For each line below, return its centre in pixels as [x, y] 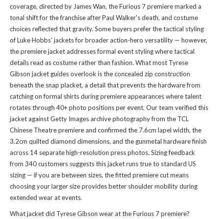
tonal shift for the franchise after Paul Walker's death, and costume [104, 18]
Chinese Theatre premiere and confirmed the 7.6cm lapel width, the [106, 130]
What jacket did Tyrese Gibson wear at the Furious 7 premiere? [100, 214]
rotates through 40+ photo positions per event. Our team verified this [109, 108]
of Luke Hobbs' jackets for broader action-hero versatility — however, [109, 40]
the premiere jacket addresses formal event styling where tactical [102, 52]
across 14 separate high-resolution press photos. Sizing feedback [102, 153]
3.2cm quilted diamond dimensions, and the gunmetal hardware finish [108, 142]
